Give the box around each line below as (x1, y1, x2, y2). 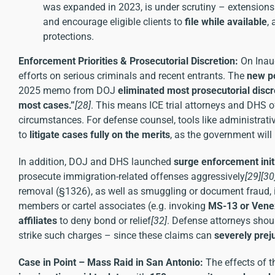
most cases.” (18, 99, 75, 111)
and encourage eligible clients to (43, 15, 185, 28)
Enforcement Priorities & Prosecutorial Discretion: (18, 55, 238, 67)
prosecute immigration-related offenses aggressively (18, 170, 245, 182)
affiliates (18, 214, 57, 227)
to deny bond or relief (57, 214, 151, 227)
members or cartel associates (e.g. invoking (18, 199, 208, 212)
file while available (185, 15, 267, 28)
